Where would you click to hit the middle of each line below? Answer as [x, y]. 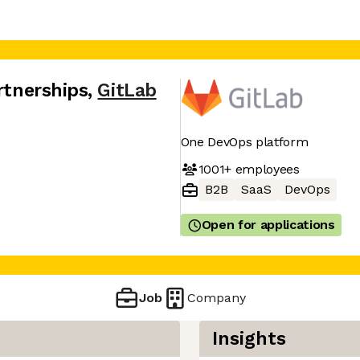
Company [217, 297]
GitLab [127, 90]
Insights [249, 339]
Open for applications [268, 225]
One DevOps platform [244, 142]
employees [265, 169]
